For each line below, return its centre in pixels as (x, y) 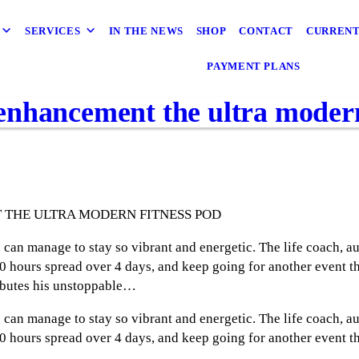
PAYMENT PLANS (254, 66)
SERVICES (53, 31)
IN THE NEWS (146, 31)
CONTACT (266, 31)
